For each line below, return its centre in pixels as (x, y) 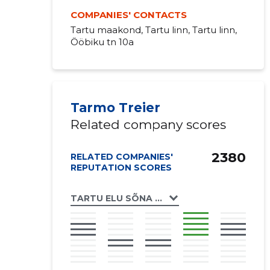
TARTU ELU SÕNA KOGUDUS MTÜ (147, 198)
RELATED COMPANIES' (121, 157)
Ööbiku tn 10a (102, 42)
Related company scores (148, 124)
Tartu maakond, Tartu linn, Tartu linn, (153, 30)
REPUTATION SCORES (121, 168)
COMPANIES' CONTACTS (128, 15)
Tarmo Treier (115, 108)
